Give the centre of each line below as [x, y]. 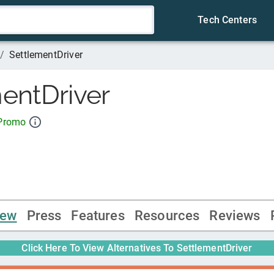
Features [98, 216]
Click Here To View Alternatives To [99, 248]
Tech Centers [228, 20]
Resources [167, 216]
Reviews [235, 216]
